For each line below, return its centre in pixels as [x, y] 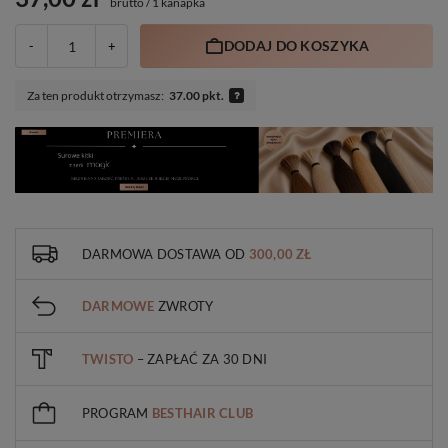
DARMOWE [118, 305]
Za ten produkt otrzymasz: [95, 95]
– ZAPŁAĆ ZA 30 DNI [200, 358]
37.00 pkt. [196, 95]
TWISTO [108, 358]
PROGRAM [117, 412]
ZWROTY [184, 305]
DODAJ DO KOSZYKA [296, 45]
